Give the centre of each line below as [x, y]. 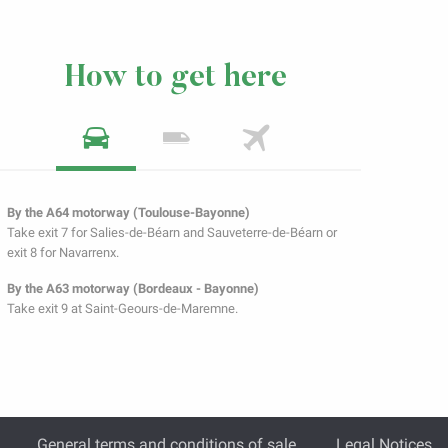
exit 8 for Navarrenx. [63, 253]
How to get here [176, 79]
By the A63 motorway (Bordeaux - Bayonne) [133, 289]
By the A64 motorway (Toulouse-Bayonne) [128, 213]
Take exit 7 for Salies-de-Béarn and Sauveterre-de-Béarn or [172, 233]
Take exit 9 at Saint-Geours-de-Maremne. [122, 309]
